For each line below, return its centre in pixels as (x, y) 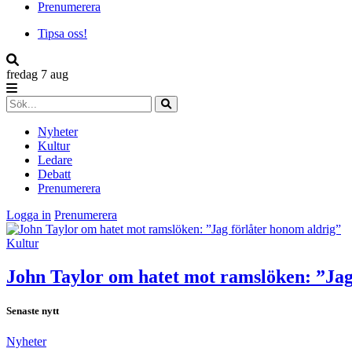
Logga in (29, 215)
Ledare (55, 160)
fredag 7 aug (37, 74)
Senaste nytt (33, 311)
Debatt (54, 174)
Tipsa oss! (62, 33)
